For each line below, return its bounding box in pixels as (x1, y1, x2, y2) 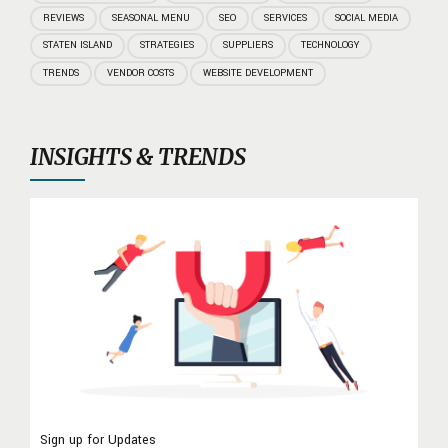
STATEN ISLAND (43, 38, 113, 53)
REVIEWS (43, 10, 85, 25)
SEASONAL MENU (112, 10, 191, 25)
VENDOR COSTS (107, 65, 175, 80)
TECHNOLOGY (300, 38, 359, 53)
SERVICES (263, 10, 307, 25)
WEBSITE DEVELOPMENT (202, 65, 313, 80)
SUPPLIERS (222, 38, 273, 53)
